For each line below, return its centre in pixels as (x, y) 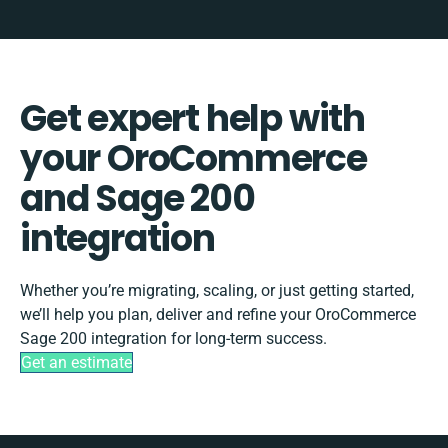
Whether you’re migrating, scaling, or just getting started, (217, 290)
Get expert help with (192, 118)
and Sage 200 (137, 198)
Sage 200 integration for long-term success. (173, 338)
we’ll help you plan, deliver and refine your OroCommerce (218, 314)
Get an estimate (76, 362)
